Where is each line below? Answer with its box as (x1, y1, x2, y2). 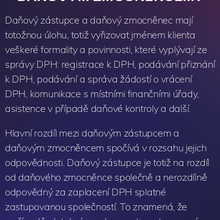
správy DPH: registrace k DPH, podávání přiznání (5, 57, 215, 70)
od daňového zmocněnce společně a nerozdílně (5, 170, 207, 183)
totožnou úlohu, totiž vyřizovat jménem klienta (5, 28, 195, 41)
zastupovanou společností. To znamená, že (5, 200, 188, 213)
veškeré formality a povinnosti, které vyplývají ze (5, 43, 207, 55)
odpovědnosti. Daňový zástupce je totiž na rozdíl (5, 156, 210, 168)
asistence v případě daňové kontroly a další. (5, 102, 191, 114)
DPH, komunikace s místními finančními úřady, (5, 87, 199, 100)
